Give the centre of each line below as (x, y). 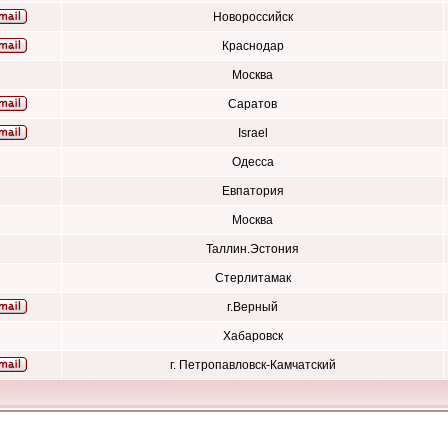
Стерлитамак (252, 278)
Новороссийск (252, 17)
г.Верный (252, 307)
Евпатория (252, 191)
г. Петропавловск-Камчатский (252, 365)
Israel (252, 133)
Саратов (252, 104)
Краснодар (252, 46)
